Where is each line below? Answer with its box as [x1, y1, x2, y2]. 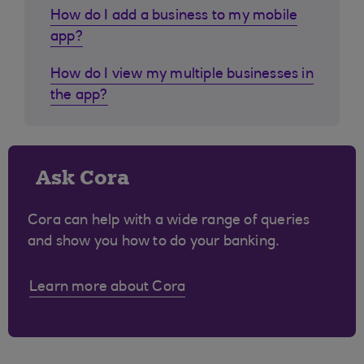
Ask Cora [36, 165, 129, 190]
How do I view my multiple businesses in [50, 67, 314, 82]
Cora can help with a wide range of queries [28, 214, 310, 228]
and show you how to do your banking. [28, 235, 280, 249]
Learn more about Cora [29, 280, 186, 295]
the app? [50, 89, 108, 103]
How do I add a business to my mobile [50, 9, 298, 24]
